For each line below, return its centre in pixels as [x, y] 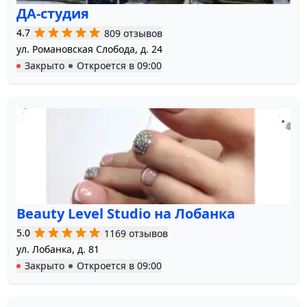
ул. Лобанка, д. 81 [58, 249]
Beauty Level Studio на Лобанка [126, 214]
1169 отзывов [136, 233]
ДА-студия [53, 14]
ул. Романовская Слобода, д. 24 [89, 49]
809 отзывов [133, 33]
